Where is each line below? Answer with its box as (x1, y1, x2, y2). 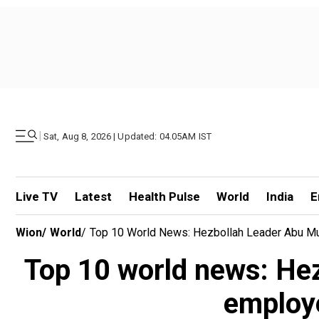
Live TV (16, 189, 58, 204)
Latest (74, 189, 112, 204)
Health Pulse (128, 189, 200, 204)
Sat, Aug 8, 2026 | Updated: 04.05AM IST (43, 130, 212, 142)
